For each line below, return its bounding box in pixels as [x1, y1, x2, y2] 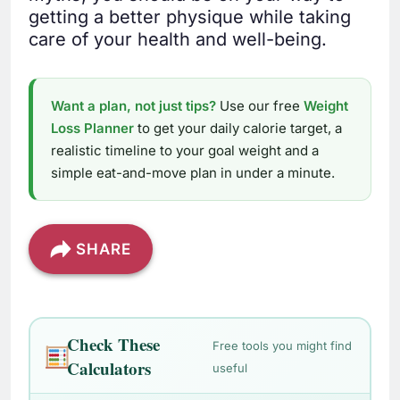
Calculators [67, 356, 152, 381]
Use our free [216, 96, 304, 114]
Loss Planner [51, 119, 134, 137]
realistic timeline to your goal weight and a [51, 141, 319, 159]
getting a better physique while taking [29, 5, 351, 28]
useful [212, 361, 248, 376]
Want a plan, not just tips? [51, 96, 216, 114]
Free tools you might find [212, 338, 353, 354]
